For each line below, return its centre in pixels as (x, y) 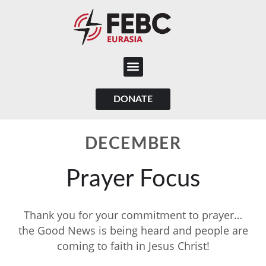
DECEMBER (133, 143)
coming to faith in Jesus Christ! (133, 246)
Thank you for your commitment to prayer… (133, 215)
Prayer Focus (133, 179)
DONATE (133, 99)
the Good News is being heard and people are (133, 230)
